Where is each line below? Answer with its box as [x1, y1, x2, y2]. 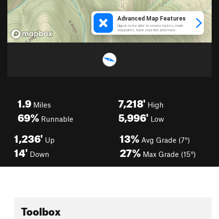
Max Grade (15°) [141, 150, 196, 158]
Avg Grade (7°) [139, 135, 190, 144]
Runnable [39, 114, 73, 123]
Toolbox [21, 201, 61, 218]
